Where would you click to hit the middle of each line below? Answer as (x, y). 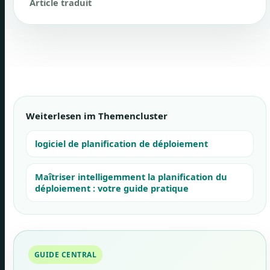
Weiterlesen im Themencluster (97, 116)
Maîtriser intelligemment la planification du (131, 177)
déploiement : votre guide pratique (112, 188)
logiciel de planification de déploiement (121, 143)
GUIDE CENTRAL (66, 255)
